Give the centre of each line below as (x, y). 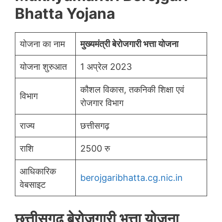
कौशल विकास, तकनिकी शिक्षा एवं (132, 89)
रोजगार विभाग (102, 103)
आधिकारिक (38, 171)
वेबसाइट (33, 184)
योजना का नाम (42, 44)
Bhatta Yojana (65, 13)
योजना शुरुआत (43, 66)
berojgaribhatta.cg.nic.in (132, 177)
